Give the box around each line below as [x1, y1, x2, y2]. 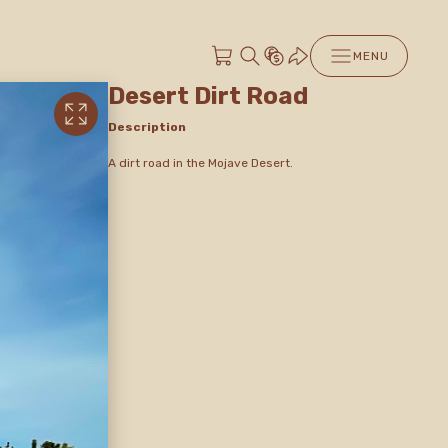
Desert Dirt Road [108, 82, 308, 110]
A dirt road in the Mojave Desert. [108, 155, 293, 170]
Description [108, 119, 186, 134]
